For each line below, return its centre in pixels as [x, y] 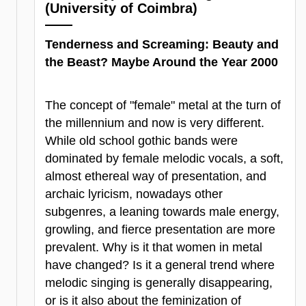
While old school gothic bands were [141, 141]
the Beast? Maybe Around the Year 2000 [162, 62]
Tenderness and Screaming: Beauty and [162, 44]
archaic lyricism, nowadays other [134, 194]
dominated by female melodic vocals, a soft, [164, 159]
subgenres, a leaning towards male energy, [162, 212]
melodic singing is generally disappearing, [159, 283]
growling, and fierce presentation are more [160, 230]
